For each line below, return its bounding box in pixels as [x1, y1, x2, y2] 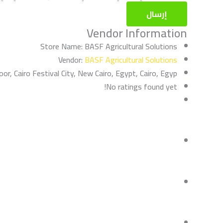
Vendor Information [87, 21, 187, 44]
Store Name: [40, 38, 83, 54]
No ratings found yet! [106, 79, 177, 94]
